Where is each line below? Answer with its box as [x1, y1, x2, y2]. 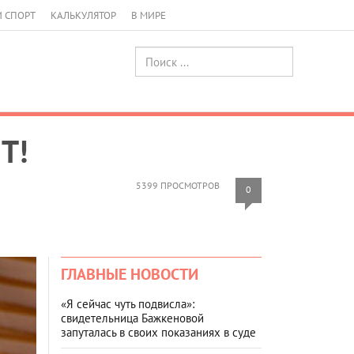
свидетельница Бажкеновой [61, 310, 204, 326]
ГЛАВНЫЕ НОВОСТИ [61, 263, 198, 284]
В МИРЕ [131, 9, 166, 22]
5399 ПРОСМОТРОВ [136, 179, 220, 191]
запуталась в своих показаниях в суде [61, 324, 256, 340]
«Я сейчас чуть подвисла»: [61, 296, 194, 311]
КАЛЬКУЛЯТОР [51, 9, 116, 22]
